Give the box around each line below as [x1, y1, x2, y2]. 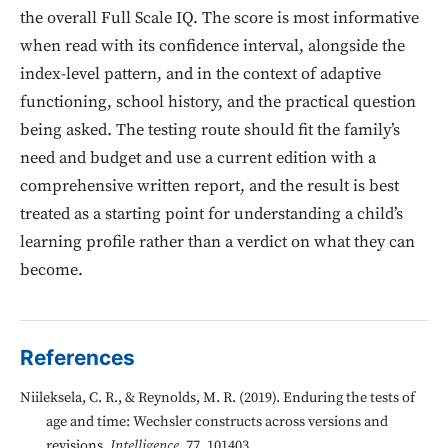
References [20, 344, 135, 370]
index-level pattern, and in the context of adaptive [20, 63, 381, 85]
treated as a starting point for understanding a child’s [20, 203, 403, 225]
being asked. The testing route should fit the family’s [20, 119, 400, 141]
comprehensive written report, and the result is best [20, 175, 399, 197]
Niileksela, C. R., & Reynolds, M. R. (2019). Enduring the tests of [20, 389, 415, 408]
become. [20, 259, 83, 281]
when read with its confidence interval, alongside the [20, 35, 405, 57]
